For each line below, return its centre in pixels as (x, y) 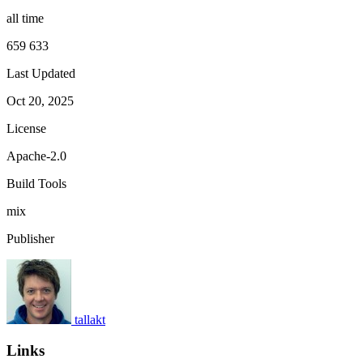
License (26, 128)
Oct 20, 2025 (40, 100)
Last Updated (41, 73)
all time (25, 18)
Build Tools (36, 183)
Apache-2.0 (36, 156)
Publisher (30, 238)
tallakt (90, 319)
